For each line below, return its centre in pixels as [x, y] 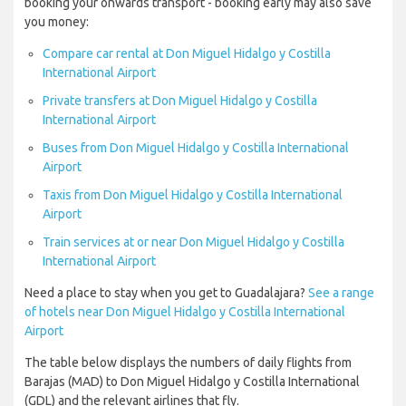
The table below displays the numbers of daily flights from [188, 363]
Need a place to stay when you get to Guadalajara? [166, 293]
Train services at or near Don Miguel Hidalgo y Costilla [193, 242]
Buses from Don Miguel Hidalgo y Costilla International [196, 148]
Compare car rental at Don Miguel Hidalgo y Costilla [187, 54]
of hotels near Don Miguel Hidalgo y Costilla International [185, 312]
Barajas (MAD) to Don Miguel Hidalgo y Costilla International [192, 382]
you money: [57, 22]
